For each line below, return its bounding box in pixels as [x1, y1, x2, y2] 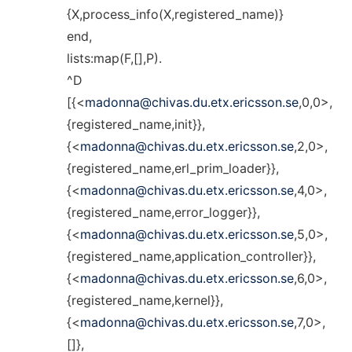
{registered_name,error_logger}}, [66, 204, 260, 220]
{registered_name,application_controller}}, [66, 248, 316, 264]
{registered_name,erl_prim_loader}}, [66, 160, 279, 176]
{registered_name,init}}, [66, 116, 205, 132]
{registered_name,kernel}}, [66, 292, 223, 308]
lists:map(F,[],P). [66, 50, 162, 66]
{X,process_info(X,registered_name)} [66, 6, 284, 22]
